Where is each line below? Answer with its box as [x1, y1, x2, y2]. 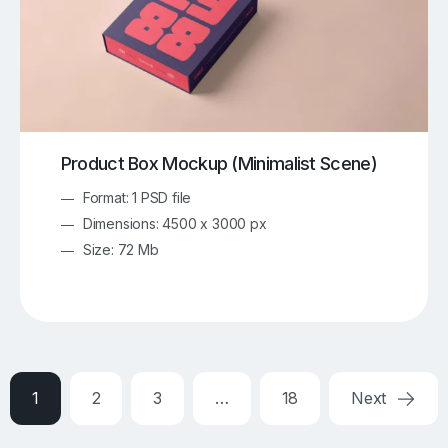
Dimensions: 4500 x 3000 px [82, 214, 267, 232]
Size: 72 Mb [82, 240, 159, 258]
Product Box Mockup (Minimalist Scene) [60, 153, 377, 175]
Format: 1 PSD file [82, 188, 192, 206]
